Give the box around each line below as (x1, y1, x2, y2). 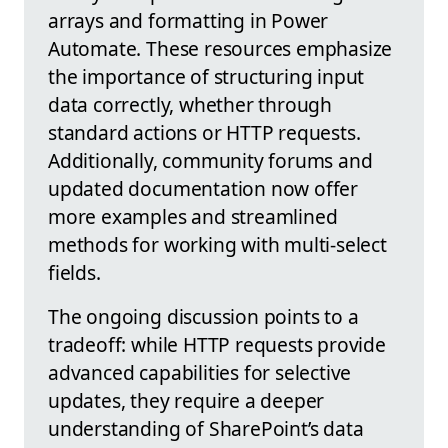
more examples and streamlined (48, 202, 338, 230)
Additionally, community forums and (48, 146, 373, 174)
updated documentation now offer (48, 174, 359, 202)
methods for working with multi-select (48, 230, 387, 258)
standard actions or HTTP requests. (48, 118, 361, 146)
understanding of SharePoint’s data (48, 414, 364, 442)
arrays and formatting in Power (48, 6, 329, 34)
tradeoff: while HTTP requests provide (48, 330, 386, 358)
